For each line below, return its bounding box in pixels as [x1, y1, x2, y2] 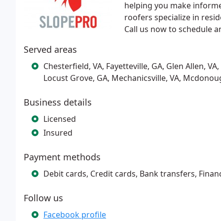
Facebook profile [43, 209, 106, 220]
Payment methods [24, 151, 101, 163]
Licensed [43, 113, 76, 124]
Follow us [24, 192, 63, 204]
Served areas [24, 43, 77, 55]
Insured [43, 127, 73, 138]
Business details [24, 96, 92, 108]
